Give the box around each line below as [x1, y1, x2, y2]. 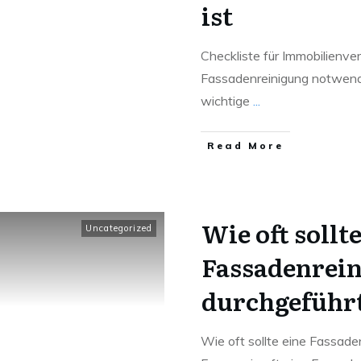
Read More [207, 139, 284, 151]
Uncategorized [85, 222, 152, 234]
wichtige [201, 93, 253, 109]
